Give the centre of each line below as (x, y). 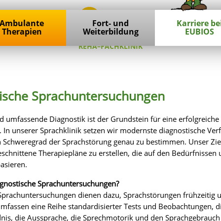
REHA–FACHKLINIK (110, 46)
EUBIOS (199, 32)
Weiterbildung (110, 32)
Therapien (22, 32)
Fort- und (110, 23)
